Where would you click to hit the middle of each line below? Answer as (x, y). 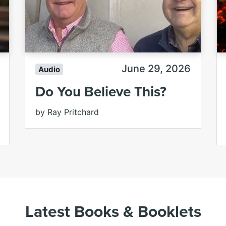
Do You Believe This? (101, 91)
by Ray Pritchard (67, 112)
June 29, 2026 (156, 69)
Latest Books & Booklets (113, 211)
